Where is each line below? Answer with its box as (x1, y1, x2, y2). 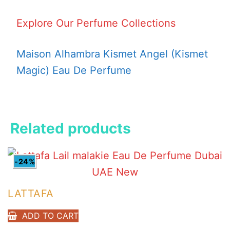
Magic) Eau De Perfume (16, 64, 131, 76)
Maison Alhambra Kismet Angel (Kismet (16, 47, 208, 60)
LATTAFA (8, 187, 54, 200)
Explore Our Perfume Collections (16, 16, 176, 29)
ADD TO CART (22, 210, 79, 221)
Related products (10, 119, 131, 137)
